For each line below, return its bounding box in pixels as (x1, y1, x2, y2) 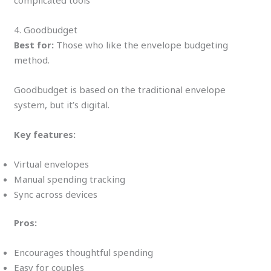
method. (14, 53, 50, 66)
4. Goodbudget (14, 23, 78, 36)
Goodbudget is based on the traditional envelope (14, 83, 226, 96)
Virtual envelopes (14, 157, 90, 170)
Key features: (14, 128, 76, 140)
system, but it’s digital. (14, 98, 110, 111)
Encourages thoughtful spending (14, 246, 154, 259)
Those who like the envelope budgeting (54, 38, 229, 51)
